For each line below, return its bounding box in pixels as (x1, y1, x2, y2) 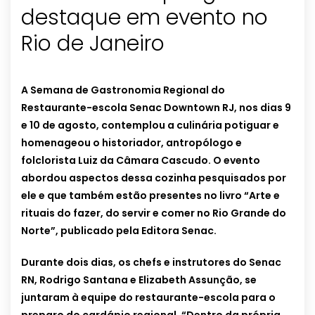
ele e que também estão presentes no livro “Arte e (21, 188, 280, 203)
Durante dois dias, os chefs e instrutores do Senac (21, 255, 281, 270)
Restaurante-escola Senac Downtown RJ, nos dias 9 (21, 101, 291, 115)
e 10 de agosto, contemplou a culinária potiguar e (21, 118, 279, 133)
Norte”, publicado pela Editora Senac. (21, 224, 217, 238)
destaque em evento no (21, 3, 268, 33)
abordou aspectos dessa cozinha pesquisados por (21, 171, 286, 186)
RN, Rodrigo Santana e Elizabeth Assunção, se (21, 273, 257, 288)
